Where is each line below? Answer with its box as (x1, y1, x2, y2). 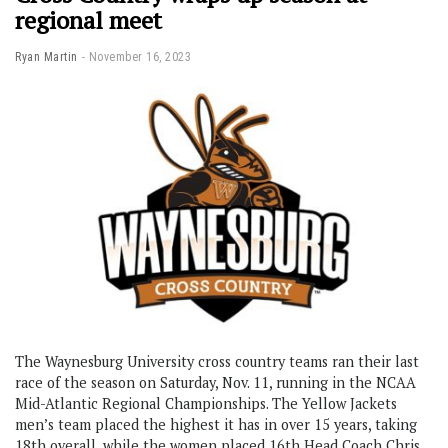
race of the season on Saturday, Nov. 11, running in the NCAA (15, 372, 416, 392)
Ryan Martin (15, 49, 78, 64)
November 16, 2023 (88, 49, 191, 64)
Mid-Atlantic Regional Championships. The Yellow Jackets (15, 393, 397, 413)
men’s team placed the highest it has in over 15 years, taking (15, 414, 417, 434)
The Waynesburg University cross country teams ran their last (15, 351, 419, 371)
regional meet (15, 3, 162, 36)
